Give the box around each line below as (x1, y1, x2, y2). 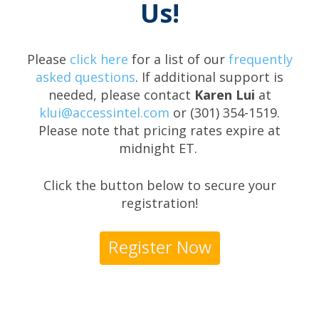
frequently (228, 51, 293, 68)
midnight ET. (118, 140, 201, 157)
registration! (121, 194, 198, 211)
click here (69, 51, 128, 68)
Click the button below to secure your (43, 177, 276, 194)
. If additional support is (135, 68, 283, 85)
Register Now (108, 236, 211, 258)
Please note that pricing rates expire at (38, 122, 281, 139)
